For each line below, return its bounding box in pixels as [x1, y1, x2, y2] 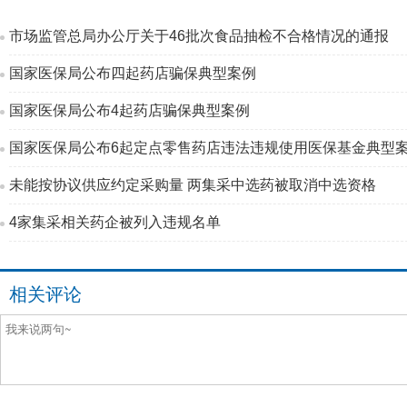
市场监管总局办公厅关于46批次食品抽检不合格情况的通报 [9, 28, 389, 44]
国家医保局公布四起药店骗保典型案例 [9, 65, 256, 81]
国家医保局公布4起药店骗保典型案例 [9, 103, 250, 118]
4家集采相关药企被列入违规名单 [9, 214, 221, 230]
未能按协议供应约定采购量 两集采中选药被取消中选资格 [9, 177, 376, 193]
